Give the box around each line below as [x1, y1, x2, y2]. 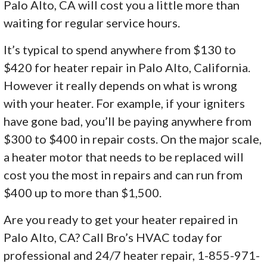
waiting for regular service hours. [4, 15, 181, 30]
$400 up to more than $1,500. [4, 185, 162, 200]
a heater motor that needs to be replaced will [4, 150, 244, 164]
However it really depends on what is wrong [4, 78, 238, 93]
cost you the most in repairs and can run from [4, 167, 243, 182]
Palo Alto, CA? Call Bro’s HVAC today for [4, 230, 223, 245]
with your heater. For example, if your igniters [4, 96, 246, 111]
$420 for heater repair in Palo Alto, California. [4, 60, 251, 75]
